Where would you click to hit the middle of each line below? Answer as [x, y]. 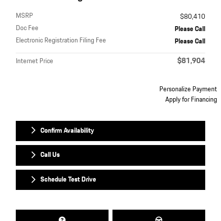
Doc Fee [27, 28]
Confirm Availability [67, 130]
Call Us [50, 155]
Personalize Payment [188, 89]
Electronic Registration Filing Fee [61, 40]
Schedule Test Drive [68, 180]
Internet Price [35, 61]
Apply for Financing [191, 99]
